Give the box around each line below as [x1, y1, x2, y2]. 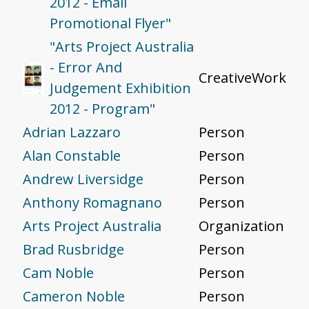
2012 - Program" [49, 99, 155, 119]
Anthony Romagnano [23, 193, 162, 212]
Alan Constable [23, 146, 121, 166]
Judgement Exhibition [49, 79, 191, 98]
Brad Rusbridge [23, 240, 124, 259]
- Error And [49, 58, 122, 77]
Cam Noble [23, 263, 94, 283]
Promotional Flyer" [49, 14, 171, 33]
